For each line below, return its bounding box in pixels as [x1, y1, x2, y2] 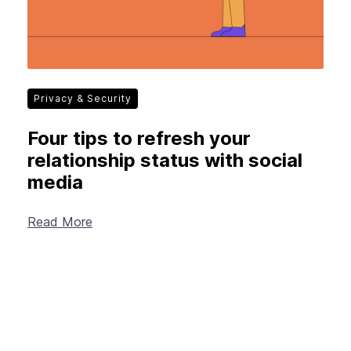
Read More [27, 213, 92, 230]
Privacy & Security [33, 92, 132, 104]
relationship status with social [27, 148, 302, 172]
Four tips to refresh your [27, 126, 251, 150]
